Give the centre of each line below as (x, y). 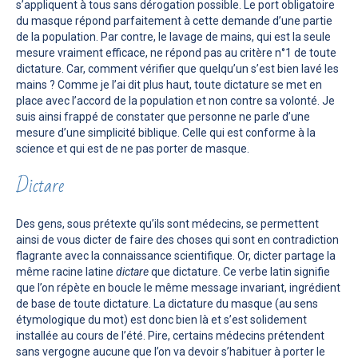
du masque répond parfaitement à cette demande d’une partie (174, 20)
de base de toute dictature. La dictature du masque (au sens (167, 303)
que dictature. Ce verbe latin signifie (239, 271)
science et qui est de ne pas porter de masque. (133, 148)
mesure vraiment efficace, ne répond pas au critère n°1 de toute (176, 52)
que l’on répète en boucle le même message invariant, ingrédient (178, 287)
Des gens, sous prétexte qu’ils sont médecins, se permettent (167, 223)
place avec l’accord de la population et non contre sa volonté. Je (175, 100)
